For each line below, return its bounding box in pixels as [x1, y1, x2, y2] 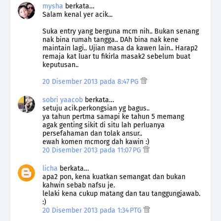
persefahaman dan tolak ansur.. [42, 129, 142, 138]
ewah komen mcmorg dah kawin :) [42, 137, 149, 146]
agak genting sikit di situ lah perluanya [42, 120, 165, 129]
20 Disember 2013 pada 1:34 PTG [42, 206, 144, 215]
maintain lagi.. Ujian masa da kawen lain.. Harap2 [42, 43, 198, 52]
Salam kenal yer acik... [42, 10, 112, 19]
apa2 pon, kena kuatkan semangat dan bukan [42, 172, 185, 181]
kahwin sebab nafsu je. [42, 181, 115, 189]
